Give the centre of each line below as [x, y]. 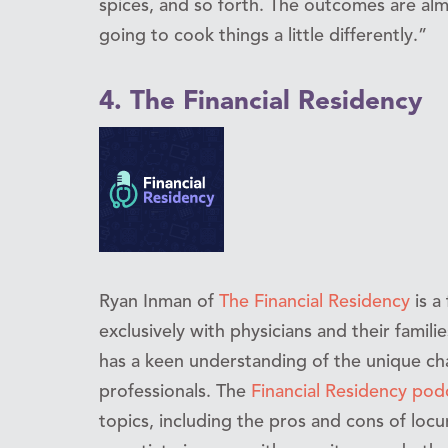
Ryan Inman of [159, 301]
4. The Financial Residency [260, 101]
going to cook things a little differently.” [263, 35]
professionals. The [175, 391]
